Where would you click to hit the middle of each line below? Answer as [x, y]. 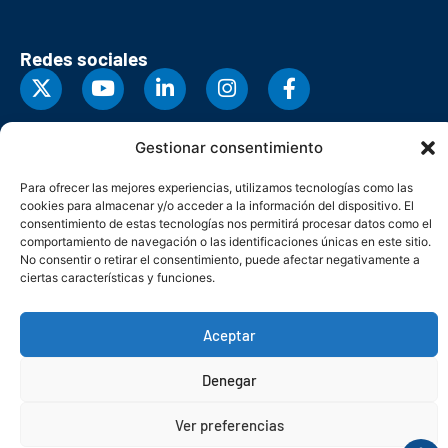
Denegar [229, 379]
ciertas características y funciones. [117, 277]
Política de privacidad [107, 357]
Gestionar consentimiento [229, 147]
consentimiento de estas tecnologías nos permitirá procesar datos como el [226, 223]
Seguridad [318, 357]
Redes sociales [84, 58]
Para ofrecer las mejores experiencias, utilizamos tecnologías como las [216, 187]
